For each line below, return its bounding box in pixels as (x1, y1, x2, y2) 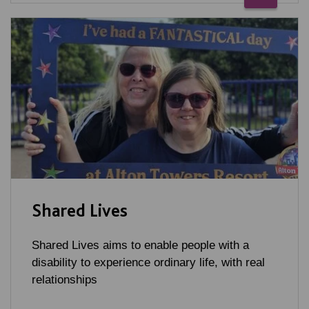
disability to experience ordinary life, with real (32, 256, 265, 270)
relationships (32, 273, 97, 287)
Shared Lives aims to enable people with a (32, 239, 249, 252)
